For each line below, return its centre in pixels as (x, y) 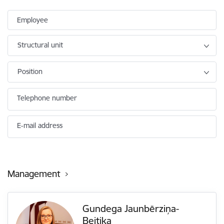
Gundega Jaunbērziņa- (131, 208)
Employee (32, 20)
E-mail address (40, 125)
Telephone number (47, 98)
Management (34, 173)
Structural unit (40, 45)
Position (30, 71)
